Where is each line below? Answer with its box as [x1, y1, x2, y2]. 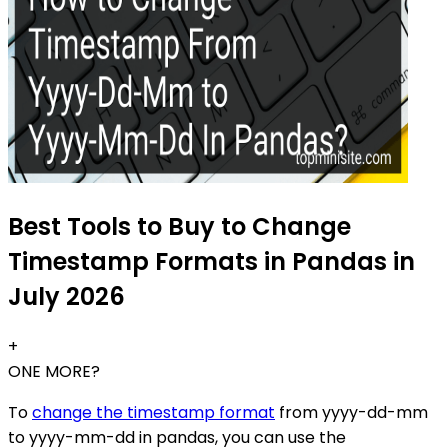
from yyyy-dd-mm [275, 401, 428, 425]
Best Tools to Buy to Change [8, 210, 351, 244]
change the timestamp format [32, 401, 275, 425]
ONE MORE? [8, 360, 100, 384]
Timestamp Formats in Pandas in [8, 245, 415, 279]
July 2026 [8, 280, 125, 314]
